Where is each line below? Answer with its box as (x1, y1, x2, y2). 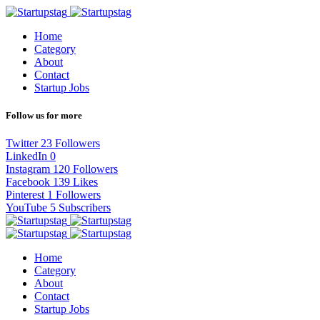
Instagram (6, 163, 50, 176)
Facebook (6, 176, 50, 189)
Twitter (6, 137, 38, 150)
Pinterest (6, 189, 44, 201)
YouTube (6, 201, 47, 214)
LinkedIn (6, 150, 47, 163)
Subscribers (59, 201, 111, 214)
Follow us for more (6, 110, 82, 121)
